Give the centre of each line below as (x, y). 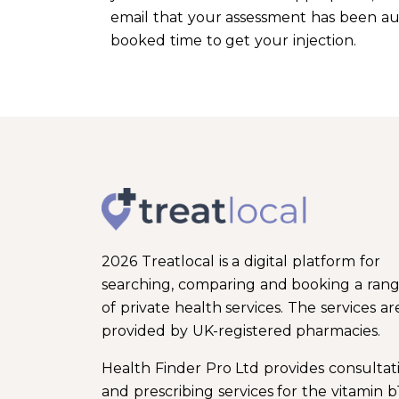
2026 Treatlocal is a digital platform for (241, 262)
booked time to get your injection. (233, 41)
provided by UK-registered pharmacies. (241, 331)
